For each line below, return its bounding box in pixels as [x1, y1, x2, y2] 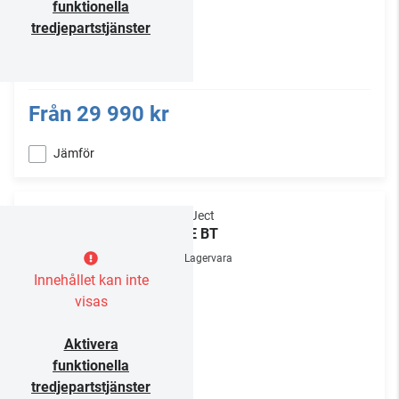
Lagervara [184, 252, 232, 265]
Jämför [53, 146, 94, 161]
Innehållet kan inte [33, 272, 149, 289]
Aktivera [63, 336, 118, 354]
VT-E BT [167, 225, 218, 243]
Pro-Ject [167, 208, 215, 224]
